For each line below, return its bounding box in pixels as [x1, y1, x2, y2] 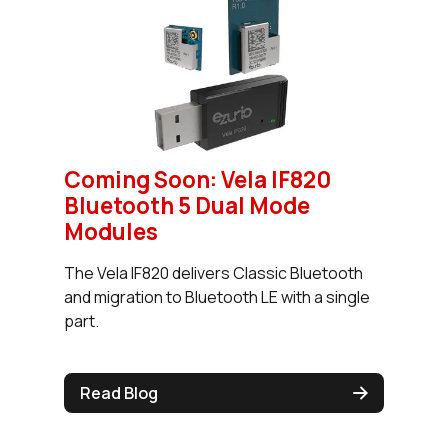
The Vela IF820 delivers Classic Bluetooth [64, 261, 363, 284]
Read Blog [80, 381, 158, 404]
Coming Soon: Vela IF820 [64, 163, 331, 195]
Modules [64, 215, 158, 247]
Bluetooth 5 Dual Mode [64, 189, 310, 221]
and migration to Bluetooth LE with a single [64, 285, 370, 308]
